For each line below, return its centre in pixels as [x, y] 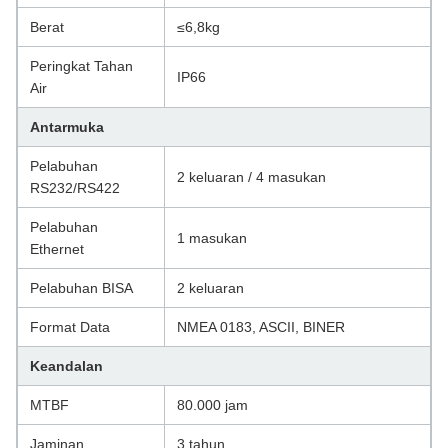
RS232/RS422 [75, 187]
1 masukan [212, 237]
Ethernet [57, 248]
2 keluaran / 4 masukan [251, 176]
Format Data [70, 326]
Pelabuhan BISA [81, 287]
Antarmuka [67, 126]
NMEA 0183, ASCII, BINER [261, 326]
